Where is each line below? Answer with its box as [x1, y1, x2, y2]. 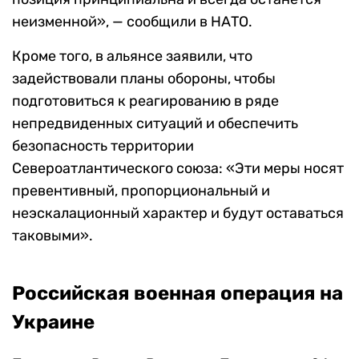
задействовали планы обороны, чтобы [12, 70, 276, 88]
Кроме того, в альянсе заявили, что [12, 47, 252, 66]
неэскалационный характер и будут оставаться [12, 204, 344, 223]
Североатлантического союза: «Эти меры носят [12, 159, 344, 178]
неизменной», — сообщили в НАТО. [12, 13, 252, 31]
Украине [12, 311, 95, 334]
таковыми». [12, 227, 93, 245]
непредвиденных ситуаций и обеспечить [12, 115, 298, 133]
